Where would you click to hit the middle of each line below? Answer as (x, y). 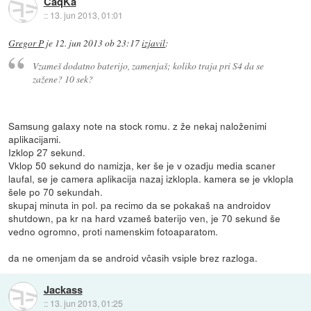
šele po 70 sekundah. (56, 192)
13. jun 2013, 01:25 (86, 303)
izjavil (154, 43)
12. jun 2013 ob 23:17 (98, 43)
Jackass (63, 289)
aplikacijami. (35, 139)
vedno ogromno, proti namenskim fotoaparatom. (114, 232)
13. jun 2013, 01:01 (86, 15)
